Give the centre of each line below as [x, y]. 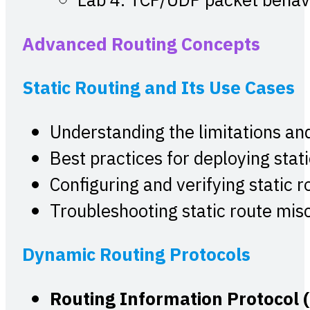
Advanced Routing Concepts [141, 45]
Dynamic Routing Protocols [136, 256]
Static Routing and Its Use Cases [158, 89]
